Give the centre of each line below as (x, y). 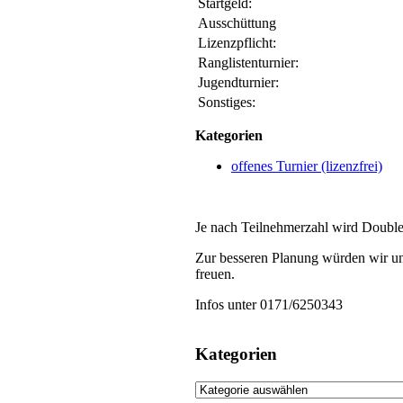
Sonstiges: (227, 103)
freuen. (215, 274)
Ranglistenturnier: (248, 63)
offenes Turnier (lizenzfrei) (307, 166)
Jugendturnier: (238, 83)
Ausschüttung (237, 23)
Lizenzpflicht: (237, 43)
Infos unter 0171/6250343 (269, 305)
